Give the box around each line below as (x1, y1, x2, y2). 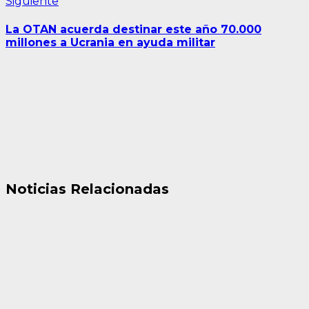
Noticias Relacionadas (6, 181, 169, 198)
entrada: (58, 7, 103, 21)
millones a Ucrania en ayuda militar (6, 35, 215, 49)
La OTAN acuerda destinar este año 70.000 (6, 22, 261, 36)
